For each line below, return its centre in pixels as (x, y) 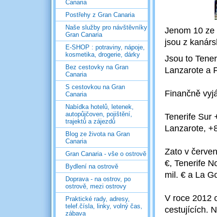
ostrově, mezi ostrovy (96, 186)
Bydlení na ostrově (92, 166)
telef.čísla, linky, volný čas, (104, 206)
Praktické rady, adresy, (98, 199)
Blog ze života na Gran (98, 134)
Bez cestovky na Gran (97, 67)
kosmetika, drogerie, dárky (103, 54)
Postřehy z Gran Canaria (100, 15)
